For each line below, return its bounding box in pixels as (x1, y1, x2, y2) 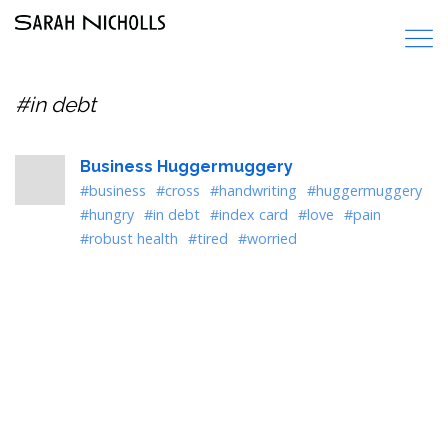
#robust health (80, 229, 178, 248)
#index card (210, 205, 288, 224)
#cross (156, 181, 200, 200)
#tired (188, 229, 228, 248)
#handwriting (210, 181, 297, 200)
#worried (238, 229, 297, 248)
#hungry (80, 205, 134, 224)
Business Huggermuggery (80, 157, 293, 176)
